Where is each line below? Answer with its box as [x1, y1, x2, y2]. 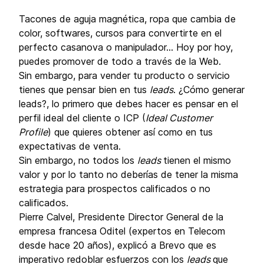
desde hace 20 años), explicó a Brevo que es [19, 239, 216, 251]
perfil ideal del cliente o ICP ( [19, 112, 146, 124]
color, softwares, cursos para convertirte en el [19, 27, 222, 39]
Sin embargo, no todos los [19, 154, 137, 166]
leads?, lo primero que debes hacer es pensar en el [19, 98, 238, 110]
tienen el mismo [163, 154, 231, 166]
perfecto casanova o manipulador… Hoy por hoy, [19, 41, 233, 53]
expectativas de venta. [19, 140, 121, 152]
